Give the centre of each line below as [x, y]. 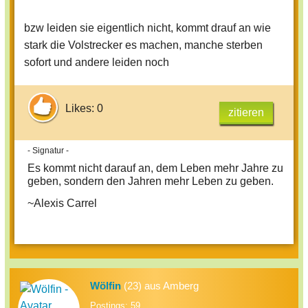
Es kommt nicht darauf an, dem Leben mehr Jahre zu [155, 168]
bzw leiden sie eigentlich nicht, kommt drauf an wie [147, 28]
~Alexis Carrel [62, 203]
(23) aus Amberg [160, 286]
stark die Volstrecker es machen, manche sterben [143, 45]
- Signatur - [48, 151]
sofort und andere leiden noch [97, 63]
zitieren [246, 113]
